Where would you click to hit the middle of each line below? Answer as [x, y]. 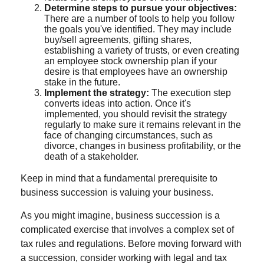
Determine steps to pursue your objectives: [141, 8]
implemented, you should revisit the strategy [136, 114]
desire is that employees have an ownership [136, 71]
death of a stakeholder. [91, 156]
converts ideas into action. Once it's [118, 103]
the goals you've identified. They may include [138, 29]
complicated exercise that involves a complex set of [127, 229]
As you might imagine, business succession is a [120, 215]
